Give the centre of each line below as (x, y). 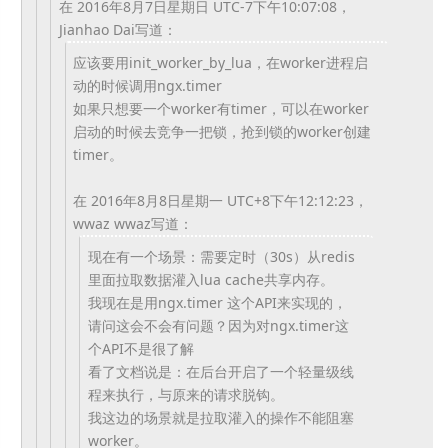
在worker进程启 (317, 62)
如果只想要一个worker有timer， (177, 108)
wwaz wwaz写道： (133, 223)
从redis (330, 256)
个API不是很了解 (140, 348)
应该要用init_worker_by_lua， (169, 62)
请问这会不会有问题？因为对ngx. (193, 325)
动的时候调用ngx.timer (147, 85)
